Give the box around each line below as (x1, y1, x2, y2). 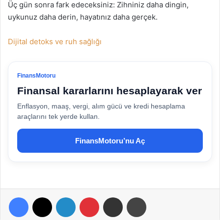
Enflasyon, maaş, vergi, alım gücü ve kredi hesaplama (17, 102, 185, 110)
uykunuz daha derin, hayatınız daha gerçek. (8, 12, 158, 22)
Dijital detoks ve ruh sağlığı (8, 36, 102, 46)
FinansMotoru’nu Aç (75, 136, 145, 145)
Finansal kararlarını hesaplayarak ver (17, 84, 202, 96)
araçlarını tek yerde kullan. (17, 112, 100, 120)
